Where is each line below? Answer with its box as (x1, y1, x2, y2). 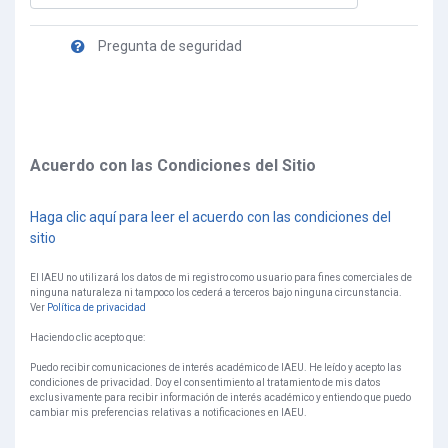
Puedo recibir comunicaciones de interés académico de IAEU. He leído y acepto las (30, 362, 402, 373)
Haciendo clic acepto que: (30, 332, 145, 343)
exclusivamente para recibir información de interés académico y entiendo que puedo (30, 392, 411, 403)
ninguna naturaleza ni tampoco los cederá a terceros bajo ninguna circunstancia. (30, 287, 402, 298)
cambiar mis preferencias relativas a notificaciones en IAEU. (30, 407, 307, 418)
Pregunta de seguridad (98, 37, 242, 54)
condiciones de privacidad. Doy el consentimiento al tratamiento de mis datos (30, 377, 381, 388)
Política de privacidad (47, 302, 146, 313)
